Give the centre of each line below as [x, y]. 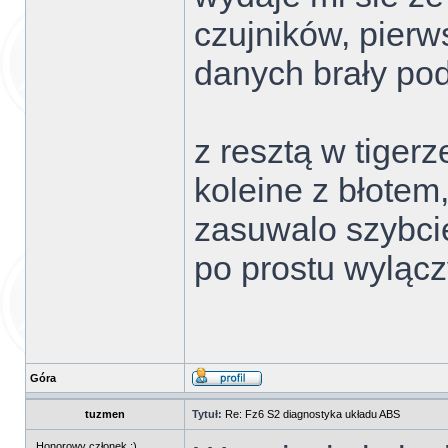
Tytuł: [207, 414]
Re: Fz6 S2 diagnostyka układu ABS [312, 414]
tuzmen [105, 414]
